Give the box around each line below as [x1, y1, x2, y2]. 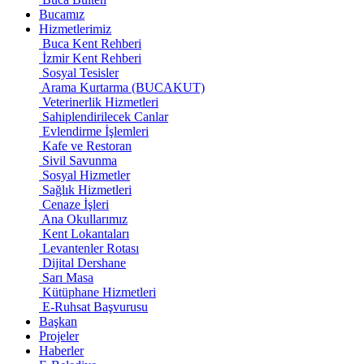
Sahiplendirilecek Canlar [42, 110, 168, 123]
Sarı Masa [42, 271, 93, 284]
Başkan [39, 314, 77, 328]
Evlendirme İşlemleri [42, 124, 149, 138]
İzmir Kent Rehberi [42, 51, 141, 65]
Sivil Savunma [42, 154, 117, 167]
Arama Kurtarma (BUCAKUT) [41, 80, 205, 94]
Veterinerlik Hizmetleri [42, 95, 158, 109]
